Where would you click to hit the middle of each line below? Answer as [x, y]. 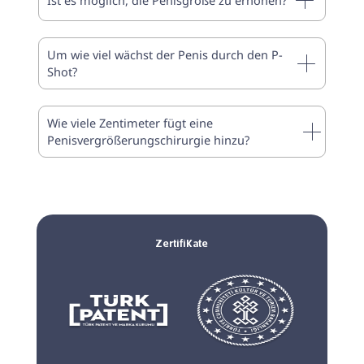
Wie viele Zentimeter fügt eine [130, 123]
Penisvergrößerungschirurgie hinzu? [149, 140]
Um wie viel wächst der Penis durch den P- [165, 55]
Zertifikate [182, 243]
